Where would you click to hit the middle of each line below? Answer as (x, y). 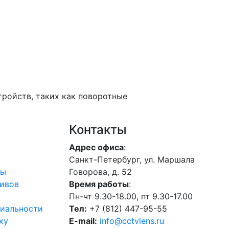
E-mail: (83, 221)
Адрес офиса (96, 147)
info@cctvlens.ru (132, 221)
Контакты (98, 130)
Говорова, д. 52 (100, 172)
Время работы (99, 184)
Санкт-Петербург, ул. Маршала (132, 159)
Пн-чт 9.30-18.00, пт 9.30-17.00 (131, 196)
